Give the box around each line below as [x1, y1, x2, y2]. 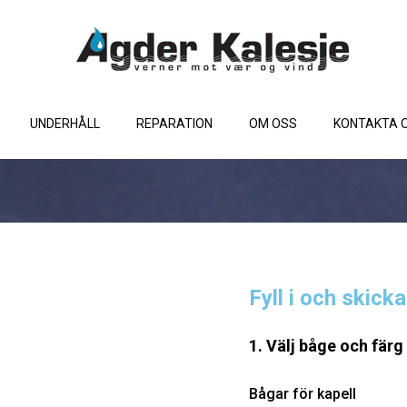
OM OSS [248, 116, 297, 131]
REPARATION [135, 116, 213, 131]
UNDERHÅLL [29, 116, 100, 131]
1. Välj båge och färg [249, 336, 403, 355]
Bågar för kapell [249, 385, 356, 402]
